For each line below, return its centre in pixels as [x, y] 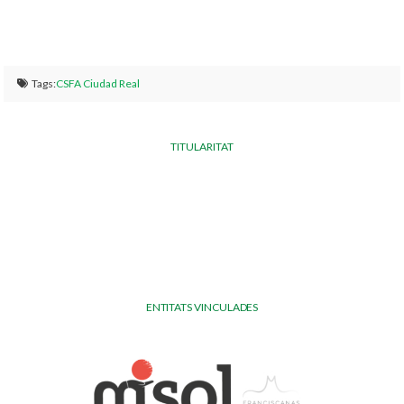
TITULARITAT [202, 147]
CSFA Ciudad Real [98, 84]
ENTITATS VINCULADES [202, 308]
